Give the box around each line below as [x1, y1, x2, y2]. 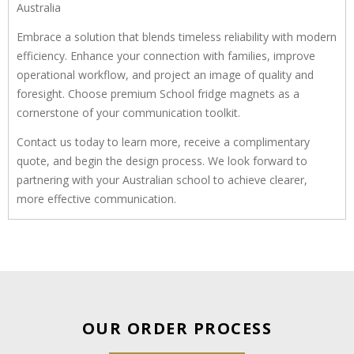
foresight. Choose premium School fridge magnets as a [17, 85, 299, 101]
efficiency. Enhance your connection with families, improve [17, 47, 315, 63]
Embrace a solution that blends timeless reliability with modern [17, 28, 337, 44]
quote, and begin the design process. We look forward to [17, 153, 307, 168]
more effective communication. [17, 190, 176, 206]
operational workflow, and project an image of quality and [17, 66, 314, 82]
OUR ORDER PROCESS [81, 317, 273, 339]
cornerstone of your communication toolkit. [17, 104, 240, 120]
